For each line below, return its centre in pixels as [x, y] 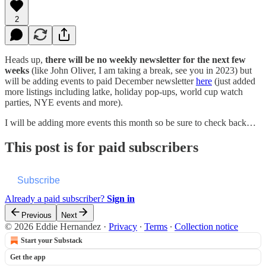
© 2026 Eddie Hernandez [53, 227]
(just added [234, 81]
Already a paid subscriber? [56, 199]
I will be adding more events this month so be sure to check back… [130, 122]
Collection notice [206, 227]
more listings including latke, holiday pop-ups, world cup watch [124, 91]
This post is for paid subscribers [102, 148]
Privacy [123, 227]
